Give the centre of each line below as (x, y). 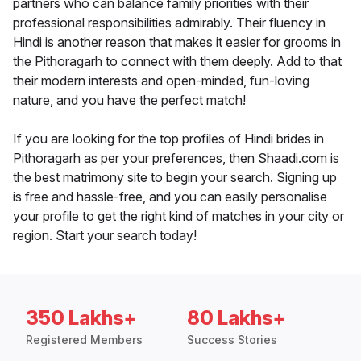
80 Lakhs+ (237, 318)
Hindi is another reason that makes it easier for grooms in (177, 42)
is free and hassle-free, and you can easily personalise (170, 197)
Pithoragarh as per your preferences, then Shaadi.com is (176, 158)
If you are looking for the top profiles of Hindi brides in (168, 139)
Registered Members (84, 340)
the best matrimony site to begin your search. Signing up (175, 178)
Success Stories (232, 340)
